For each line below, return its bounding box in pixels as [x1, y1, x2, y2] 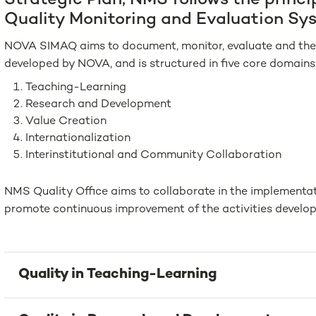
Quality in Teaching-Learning [18, 267, 217, 283]
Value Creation [25, 116, 107, 128]
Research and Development [25, 99, 172, 111]
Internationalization [25, 133, 131, 145]
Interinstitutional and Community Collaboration [25, 150, 282, 162]
